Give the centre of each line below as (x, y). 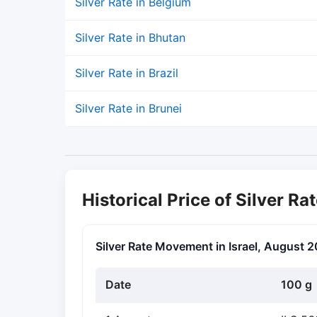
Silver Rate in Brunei (128, 108)
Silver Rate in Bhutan (130, 38)
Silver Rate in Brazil (127, 73)
